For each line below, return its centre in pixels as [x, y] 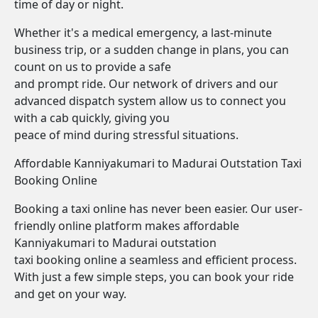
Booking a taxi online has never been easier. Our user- [158, 209]
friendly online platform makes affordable [127, 226]
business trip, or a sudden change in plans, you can [152, 50]
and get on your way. [70, 294]
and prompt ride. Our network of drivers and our [146, 84]
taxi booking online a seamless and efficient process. [155, 260]
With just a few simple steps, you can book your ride [154, 277]
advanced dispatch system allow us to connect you [150, 101]
